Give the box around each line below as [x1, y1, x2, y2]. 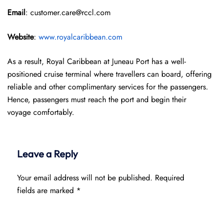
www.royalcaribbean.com [39, 31, 122, 43]
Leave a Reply [17, 148, 78, 160]
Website [7, 31, 34, 43]
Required [155, 172, 184, 183]
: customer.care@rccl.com [25, 7, 110, 18]
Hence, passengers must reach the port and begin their [7, 94, 186, 105]
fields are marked [17, 185, 76, 196]
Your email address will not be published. [17, 172, 153, 183]
